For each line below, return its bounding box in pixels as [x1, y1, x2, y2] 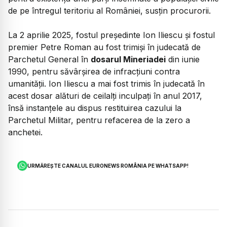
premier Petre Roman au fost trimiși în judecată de [8, 42, 201, 52]
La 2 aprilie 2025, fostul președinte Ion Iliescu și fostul [8, 29, 215, 40]
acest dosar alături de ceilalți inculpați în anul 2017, [8, 90, 202, 101]
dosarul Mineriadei [91, 54, 166, 64]
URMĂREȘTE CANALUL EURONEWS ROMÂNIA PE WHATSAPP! [27, 162, 189, 169]
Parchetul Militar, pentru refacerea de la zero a [8, 115, 190, 125]
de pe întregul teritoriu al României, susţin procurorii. [8, 5, 211, 16]
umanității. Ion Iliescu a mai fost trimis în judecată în [8, 78, 205, 89]
